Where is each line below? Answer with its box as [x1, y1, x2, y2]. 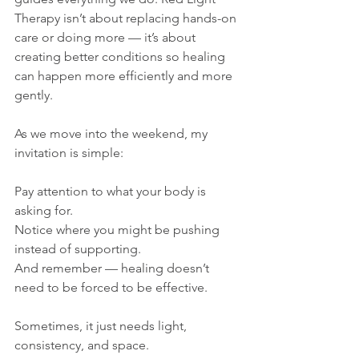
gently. [14, 87, 53, 103]
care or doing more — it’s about [14, 30, 199, 45]
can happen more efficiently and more [14, 68, 236, 83]
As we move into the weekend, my [14, 126, 211, 141]
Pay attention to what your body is [14, 184, 209, 199]
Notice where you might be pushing [14, 222, 223, 237]
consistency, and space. [14, 337, 149, 353]
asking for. [14, 203, 73, 218]
